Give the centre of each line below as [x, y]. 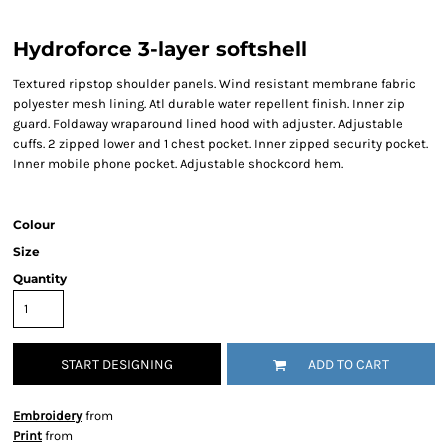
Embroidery [47, 415]
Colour [34, 224]
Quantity [40, 278]
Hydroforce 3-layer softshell [160, 49]
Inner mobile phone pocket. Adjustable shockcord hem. [178, 163]
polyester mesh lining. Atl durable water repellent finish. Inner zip [209, 103]
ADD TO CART [348, 365]
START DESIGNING [117, 365]
